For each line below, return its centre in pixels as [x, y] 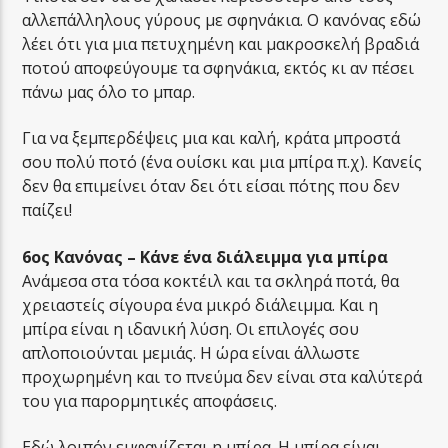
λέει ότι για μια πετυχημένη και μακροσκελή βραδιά [221, 43]
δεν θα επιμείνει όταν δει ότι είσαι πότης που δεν [211, 186]
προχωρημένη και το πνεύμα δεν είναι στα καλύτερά [222, 376]
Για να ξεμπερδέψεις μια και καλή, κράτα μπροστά [211, 138]
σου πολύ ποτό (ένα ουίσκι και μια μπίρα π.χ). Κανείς [222, 162]
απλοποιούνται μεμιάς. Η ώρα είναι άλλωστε [191, 352]
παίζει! [47, 210]
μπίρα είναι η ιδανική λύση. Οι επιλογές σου [191, 328]
